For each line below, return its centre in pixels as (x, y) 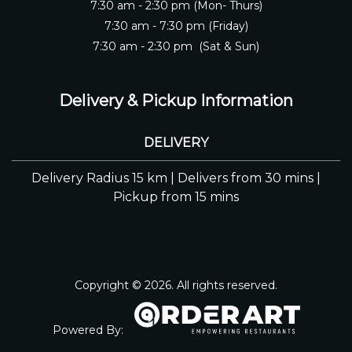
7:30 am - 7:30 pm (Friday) (176, 26)
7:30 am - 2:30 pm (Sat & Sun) (176, 46)
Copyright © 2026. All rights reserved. (176, 285)
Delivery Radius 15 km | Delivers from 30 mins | (176, 178)
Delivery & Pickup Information (176, 101)
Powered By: (89, 330)
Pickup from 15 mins (176, 197)
